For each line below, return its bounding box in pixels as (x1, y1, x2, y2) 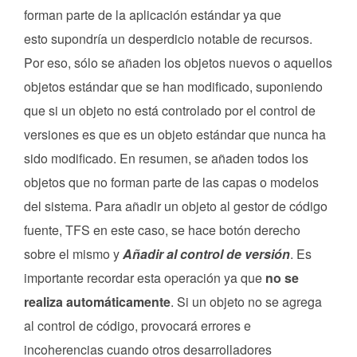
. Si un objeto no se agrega (171, 292, 322, 312)
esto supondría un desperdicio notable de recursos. (24, 29, 312, 49)
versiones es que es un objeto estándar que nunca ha (24, 125, 326, 144)
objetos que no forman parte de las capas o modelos (24, 173, 319, 192)
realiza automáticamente (24, 292, 171, 312)
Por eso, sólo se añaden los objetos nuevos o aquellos (24, 53, 332, 73)
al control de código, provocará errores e (24, 316, 251, 335)
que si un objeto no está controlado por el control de (24, 101, 316, 120)
